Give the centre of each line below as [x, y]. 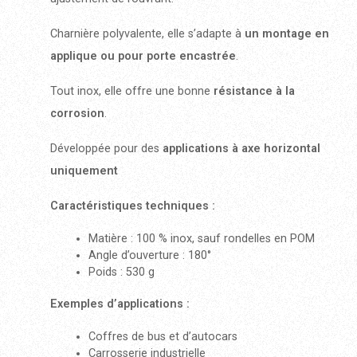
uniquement [84, 171]
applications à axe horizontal [241, 149]
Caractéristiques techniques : [133, 206]
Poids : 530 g [122, 272]
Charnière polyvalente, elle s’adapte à [147, 34]
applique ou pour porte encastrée [143, 56]
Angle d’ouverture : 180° [150, 255]
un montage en [287, 34]
